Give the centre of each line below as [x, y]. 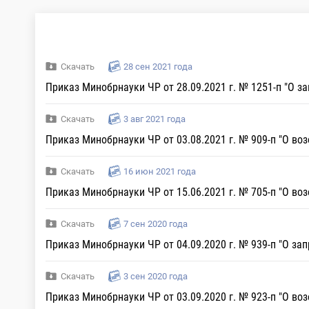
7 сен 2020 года [156, 224]
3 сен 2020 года [156, 276]
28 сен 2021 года [158, 67]
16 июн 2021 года [160, 171]
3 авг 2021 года [154, 119]
